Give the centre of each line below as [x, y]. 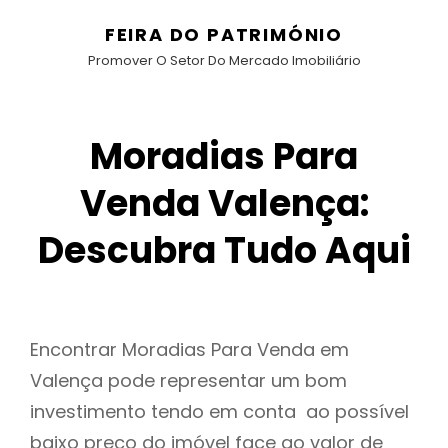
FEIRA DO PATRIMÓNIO [224, 34]
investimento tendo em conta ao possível [219, 412]
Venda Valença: [224, 203]
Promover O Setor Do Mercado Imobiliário [224, 60]
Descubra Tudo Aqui [224, 250]
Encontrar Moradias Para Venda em [189, 350]
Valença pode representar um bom [188, 381]
